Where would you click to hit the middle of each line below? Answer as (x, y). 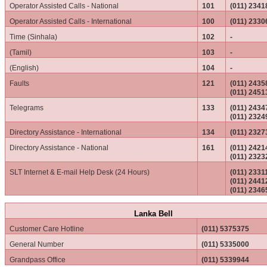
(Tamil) (21, 52)
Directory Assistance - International (66, 132)
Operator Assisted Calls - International (71, 21)
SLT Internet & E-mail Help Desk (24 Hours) (80, 172)
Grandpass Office (38, 260)
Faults (20, 83)
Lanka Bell (154, 213)
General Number (37, 244)
